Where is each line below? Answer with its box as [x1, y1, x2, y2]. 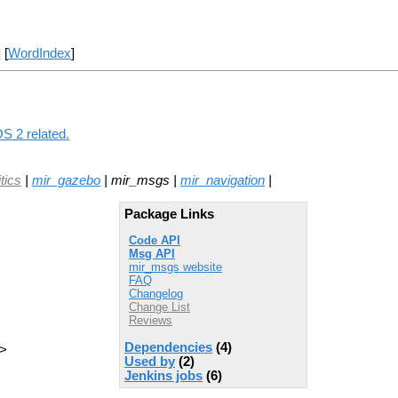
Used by [124, 354, 175, 369]
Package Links [124, 206, 214, 221]
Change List [129, 300, 190, 314]
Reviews [129, 314, 172, 328]
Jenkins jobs [124, 368, 203, 383]
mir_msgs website [129, 260, 222, 275]
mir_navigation [180, 172, 265, 187]
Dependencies [124, 339, 212, 354]
